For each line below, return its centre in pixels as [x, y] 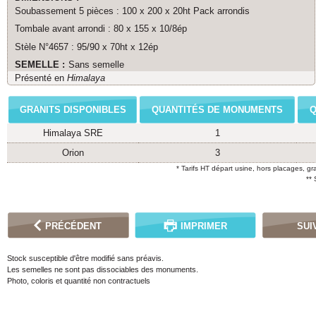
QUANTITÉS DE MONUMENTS [217, 110]
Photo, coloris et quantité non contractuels [79, 281]
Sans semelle [96, 65]
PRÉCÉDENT [74, 226]
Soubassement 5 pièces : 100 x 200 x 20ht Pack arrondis [132, 11]
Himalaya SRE [73, 133]
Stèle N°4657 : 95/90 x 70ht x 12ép [86, 47]
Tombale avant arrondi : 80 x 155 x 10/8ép [101, 29]
